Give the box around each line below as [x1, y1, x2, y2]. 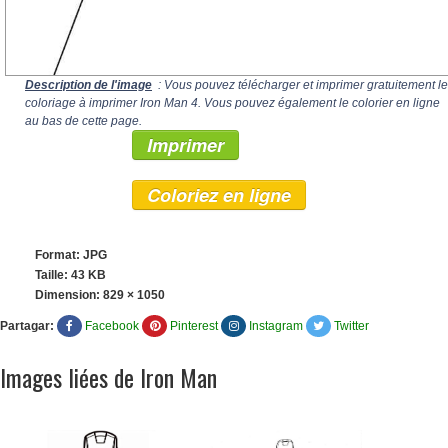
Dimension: [35, 288, 103, 302]
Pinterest [170, 319, 218, 333]
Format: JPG [35, 248, 107, 262]
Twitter [334, 319, 369, 333]
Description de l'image [25, 78, 152, 92]
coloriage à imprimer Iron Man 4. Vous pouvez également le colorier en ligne [25, 96, 440, 110]
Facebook [85, 319, 139, 333]
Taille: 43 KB [35, 268, 106, 282]
